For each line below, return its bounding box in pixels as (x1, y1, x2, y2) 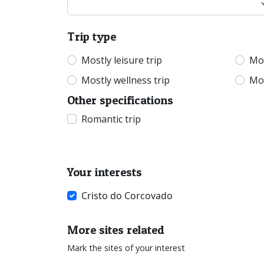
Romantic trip (81, 113, 141, 126)
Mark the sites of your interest (67, 242, 185, 254)
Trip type (67, 29, 116, 44)
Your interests (67, 165, 142, 180)
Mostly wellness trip (81, 74, 170, 87)
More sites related (67, 223, 164, 237)
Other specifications (67, 93, 173, 108)
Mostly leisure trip (81, 54, 162, 67)
